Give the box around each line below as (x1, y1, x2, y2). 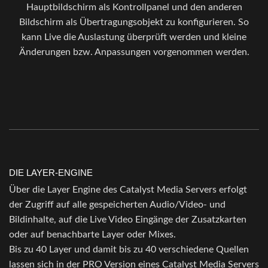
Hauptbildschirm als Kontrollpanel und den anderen (26, 2, 242, 12)
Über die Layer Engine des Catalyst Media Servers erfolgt (9, 185, 247, 195)
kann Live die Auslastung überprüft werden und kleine (22, 32, 246, 42)
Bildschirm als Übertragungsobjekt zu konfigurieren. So (19, 17, 249, 27)
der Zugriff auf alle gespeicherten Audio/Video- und (9, 200, 226, 210)
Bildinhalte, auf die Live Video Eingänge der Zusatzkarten (9, 215, 246, 225)
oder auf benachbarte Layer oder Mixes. (9, 230, 176, 240)
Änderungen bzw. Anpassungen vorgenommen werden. (19, 47, 249, 57)
